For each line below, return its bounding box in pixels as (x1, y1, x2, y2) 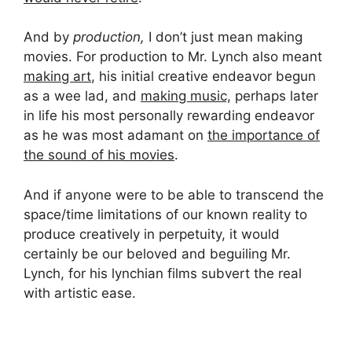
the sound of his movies (24, 147, 174, 163)
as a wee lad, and (24, 88, 141, 104)
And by (24, 29, 73, 46)
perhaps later (231, 88, 318, 104)
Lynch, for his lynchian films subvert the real (24, 265, 302, 281)
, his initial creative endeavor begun (91, 68, 316, 85)
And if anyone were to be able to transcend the (24, 186, 324, 203)
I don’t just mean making (145, 29, 302, 46)
